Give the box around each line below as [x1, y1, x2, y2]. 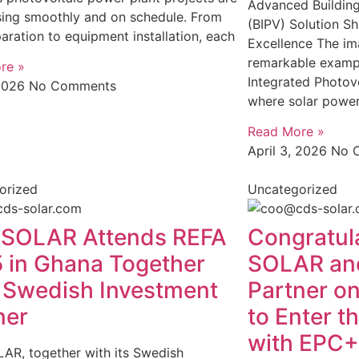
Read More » [247, 123, 325, 140]
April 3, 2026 [247, 143, 331, 159]
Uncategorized [247, 181, 337, 198]
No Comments [29, 78, 117, 95]
